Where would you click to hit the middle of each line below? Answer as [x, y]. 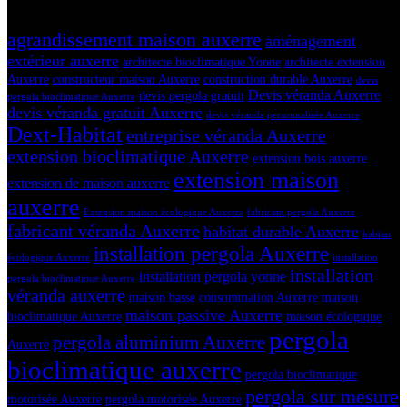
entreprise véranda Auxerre [226, 135]
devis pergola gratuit [192, 95]
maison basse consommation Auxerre [223, 297]
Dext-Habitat [65, 134]
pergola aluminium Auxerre [159, 342]
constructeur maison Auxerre [126, 79]
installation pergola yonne [213, 276]
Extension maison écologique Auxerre [164, 212]
